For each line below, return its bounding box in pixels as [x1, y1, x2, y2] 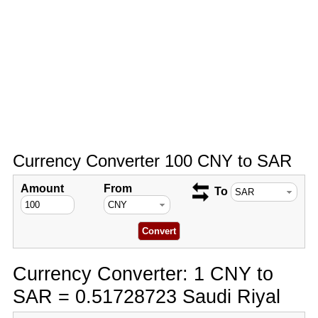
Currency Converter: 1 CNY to [12, 263, 273, 285]
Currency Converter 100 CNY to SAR [12, 151, 292, 170]
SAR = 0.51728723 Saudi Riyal [12, 285, 280, 307]
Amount [20, 182, 64, 194]
